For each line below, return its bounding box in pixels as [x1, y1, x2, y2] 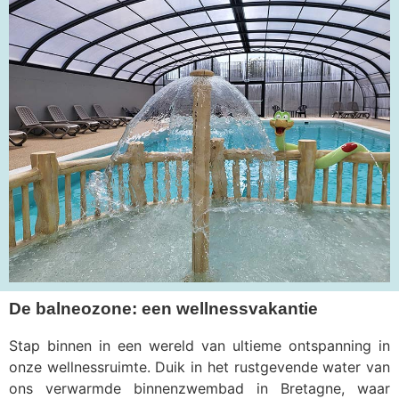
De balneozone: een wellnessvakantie [9, 298, 318, 318]
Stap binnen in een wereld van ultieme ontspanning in [9, 336, 390, 354]
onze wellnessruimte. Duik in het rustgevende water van [9, 357, 390, 376]
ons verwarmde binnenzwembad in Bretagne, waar [9, 379, 390, 397]
